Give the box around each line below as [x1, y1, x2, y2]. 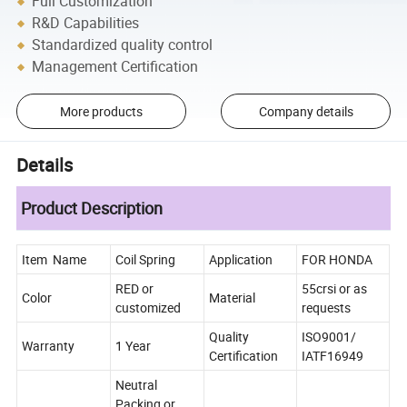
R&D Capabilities [32, 13, 140, 34]
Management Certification [32, 56, 199, 77]
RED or [115, 280, 154, 298]
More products [59, 103, 143, 121]
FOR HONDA [302, 251, 373, 269]
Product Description [21, 197, 164, 220]
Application [209, 251, 273, 269]
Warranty [22, 337, 75, 355]
